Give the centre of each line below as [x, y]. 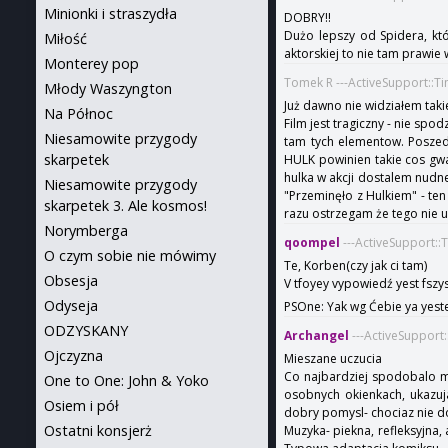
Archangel [317, 336]
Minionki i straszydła [110, 13]
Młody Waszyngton [108, 88]
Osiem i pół [81, 405]
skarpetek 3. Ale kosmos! [125, 205]
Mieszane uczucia [333, 359]
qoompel [312, 243]
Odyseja [71, 305]
